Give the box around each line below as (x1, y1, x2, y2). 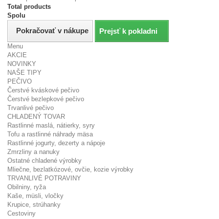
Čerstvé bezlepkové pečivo (7, 95, 84, 103)
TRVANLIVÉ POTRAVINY (7, 175, 81, 182)
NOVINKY (7, 60, 36, 67)
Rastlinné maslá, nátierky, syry (7, 122, 95, 129)
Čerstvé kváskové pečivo (7, 87, 79, 94)
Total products (7, 3, 51, 10)
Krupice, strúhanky (7, 201, 61, 208)
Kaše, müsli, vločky (7, 192, 64, 199)
